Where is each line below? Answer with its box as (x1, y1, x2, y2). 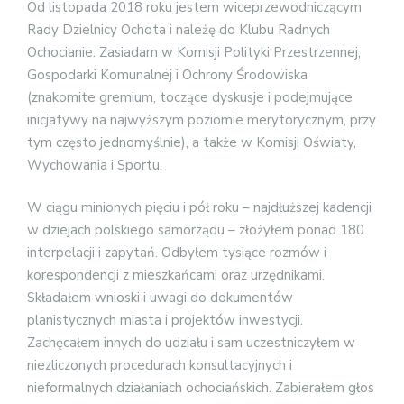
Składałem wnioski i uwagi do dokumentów (27, 289, 293, 308)
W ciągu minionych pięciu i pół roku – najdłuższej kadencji (27, 198, 372, 217)
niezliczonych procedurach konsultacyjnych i (27, 356, 292, 375)
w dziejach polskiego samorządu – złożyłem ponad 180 (27, 221, 364, 240)
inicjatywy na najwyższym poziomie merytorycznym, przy (27, 110, 376, 129)
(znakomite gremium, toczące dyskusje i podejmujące (27, 87, 353, 106)
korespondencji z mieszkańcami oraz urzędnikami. (27, 266, 325, 285)
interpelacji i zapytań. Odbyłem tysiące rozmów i (27, 243, 326, 262)
